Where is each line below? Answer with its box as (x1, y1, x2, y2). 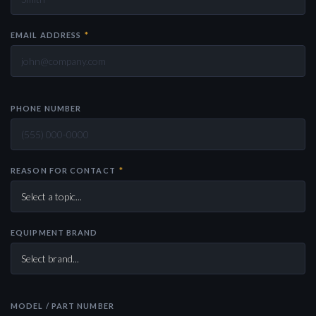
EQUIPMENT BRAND (11, 228, 98, 237)
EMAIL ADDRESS (11, 30, 84, 39)
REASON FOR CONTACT (11, 166, 118, 175)
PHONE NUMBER (11, 104, 82, 113)
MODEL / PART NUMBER (11, 301, 114, 310)
